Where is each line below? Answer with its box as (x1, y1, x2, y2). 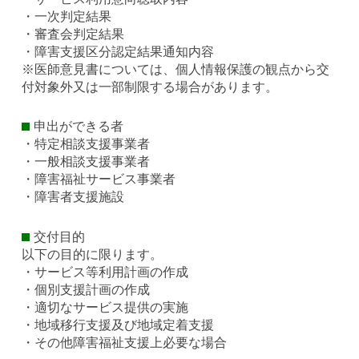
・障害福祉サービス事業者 (22, 172, 176, 187)
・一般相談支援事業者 (22, 155, 151, 169)
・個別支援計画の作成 (22, 282, 151, 296)
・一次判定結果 (22, 9, 112, 23)
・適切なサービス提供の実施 (22, 300, 189, 314)
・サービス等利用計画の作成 (22, 264, 189, 279)
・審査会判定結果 (22, 26, 125, 41)
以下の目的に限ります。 (22, 247, 163, 261)
